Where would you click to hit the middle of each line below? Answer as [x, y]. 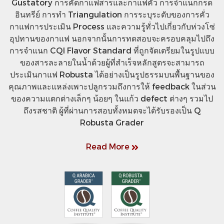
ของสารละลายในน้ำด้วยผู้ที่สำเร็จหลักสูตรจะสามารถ [112, 62]
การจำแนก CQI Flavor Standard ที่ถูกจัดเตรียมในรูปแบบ [112, 50]
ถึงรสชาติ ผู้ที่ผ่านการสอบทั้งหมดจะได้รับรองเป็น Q [112, 110]
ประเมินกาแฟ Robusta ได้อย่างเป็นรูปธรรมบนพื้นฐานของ [112, 74]
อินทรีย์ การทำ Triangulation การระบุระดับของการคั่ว [112, 14]
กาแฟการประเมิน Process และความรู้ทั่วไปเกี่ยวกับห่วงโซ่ [112, 26]
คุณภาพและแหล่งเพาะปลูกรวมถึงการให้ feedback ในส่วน [112, 86]
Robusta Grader [112, 122]
